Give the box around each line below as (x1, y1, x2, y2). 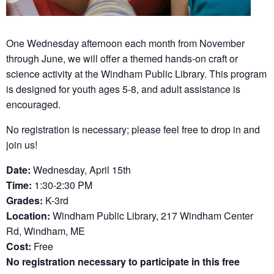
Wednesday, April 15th (31, 163, 131, 177)
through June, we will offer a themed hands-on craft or (6, 51, 238, 66)
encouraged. (6, 97, 61, 112)
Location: (6, 209, 50, 223)
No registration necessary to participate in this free (6, 254, 240, 269)
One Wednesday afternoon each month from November (6, 36, 245, 51)
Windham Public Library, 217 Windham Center (50, 209, 253, 223)
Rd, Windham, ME (6, 224, 85, 239)
